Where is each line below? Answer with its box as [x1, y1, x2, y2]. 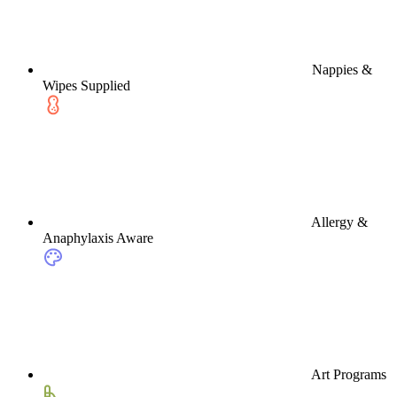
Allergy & [311, 214, 368, 230]
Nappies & [312, 62, 372, 78]
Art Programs [311, 367, 386, 383]
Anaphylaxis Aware [43, 230, 153, 246]
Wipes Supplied [43, 78, 130, 94]
